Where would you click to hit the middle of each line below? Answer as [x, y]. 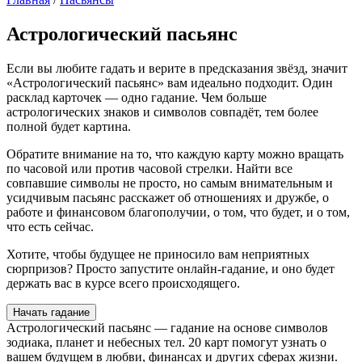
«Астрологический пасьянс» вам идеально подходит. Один [170, 82]
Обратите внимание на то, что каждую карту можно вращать [175, 154]
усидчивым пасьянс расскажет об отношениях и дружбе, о [168, 197]
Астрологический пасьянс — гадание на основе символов [167, 327]
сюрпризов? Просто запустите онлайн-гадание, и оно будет [170, 268]
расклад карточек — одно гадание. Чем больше [137, 97]
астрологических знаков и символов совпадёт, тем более [162, 112]
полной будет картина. [69, 126]
